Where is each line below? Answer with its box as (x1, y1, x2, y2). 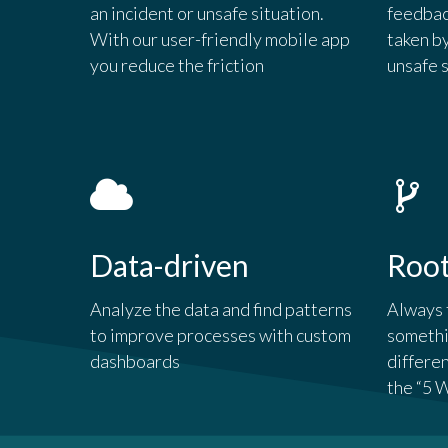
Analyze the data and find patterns (90, 298, 353, 321)
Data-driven (90, 247, 250, 284)
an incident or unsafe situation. (90, 2, 325, 25)
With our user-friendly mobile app (90, 28, 351, 51)
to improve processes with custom (90, 324, 352, 347)
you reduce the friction (90, 54, 265, 77)
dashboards (90, 350, 181, 373)
